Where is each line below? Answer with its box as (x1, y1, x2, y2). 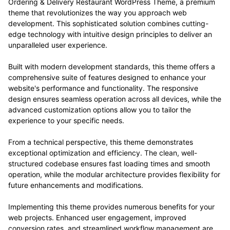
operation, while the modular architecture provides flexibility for (8, 170, 220, 179)
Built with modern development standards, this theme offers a (8, 62, 215, 71)
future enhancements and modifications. (8, 181, 143, 190)
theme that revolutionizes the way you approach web (8, 8, 187, 17)
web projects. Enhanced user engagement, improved (8, 213, 186, 222)
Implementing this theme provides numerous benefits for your (8, 202, 215, 212)
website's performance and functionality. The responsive (8, 84, 198, 93)
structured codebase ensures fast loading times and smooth (8, 159, 210, 168)
